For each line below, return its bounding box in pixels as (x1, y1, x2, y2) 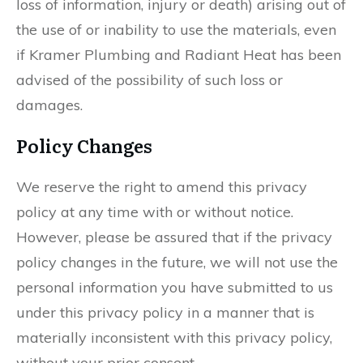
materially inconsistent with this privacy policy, (16, 328, 332, 347)
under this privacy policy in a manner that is (16, 303, 314, 322)
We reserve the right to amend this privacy (16, 177, 307, 196)
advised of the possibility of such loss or (16, 70, 283, 89)
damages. (16, 96, 83, 114)
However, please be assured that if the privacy (16, 228, 332, 246)
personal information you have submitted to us (16, 278, 333, 297)
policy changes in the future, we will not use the (16, 253, 338, 271)
